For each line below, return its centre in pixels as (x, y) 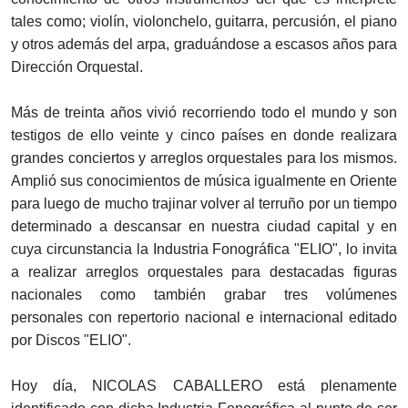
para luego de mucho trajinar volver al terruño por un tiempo (204, 204)
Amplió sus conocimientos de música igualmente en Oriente (204, 181)
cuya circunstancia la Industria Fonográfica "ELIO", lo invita (204, 249)
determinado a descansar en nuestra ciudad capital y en (204, 226)
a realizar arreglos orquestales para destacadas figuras (204, 272)
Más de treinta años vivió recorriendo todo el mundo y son (204, 112)
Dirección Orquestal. (77, 67)
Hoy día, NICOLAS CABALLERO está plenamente (204, 386)
